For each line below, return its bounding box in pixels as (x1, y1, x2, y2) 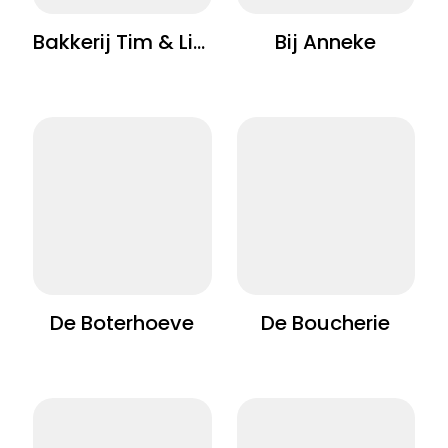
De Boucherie (261, 315, 391, 336)
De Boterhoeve (50, 315, 195, 336)
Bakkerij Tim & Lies (193, 33, 205, 54)
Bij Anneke (275, 33, 377, 54)
